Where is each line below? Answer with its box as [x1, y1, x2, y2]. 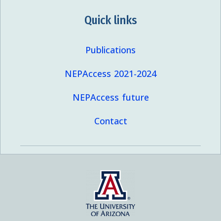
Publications [85, 43, 136, 56]
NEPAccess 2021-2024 [65, 67, 156, 79]
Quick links [84, 13, 137, 28]
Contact [94, 114, 127, 127]
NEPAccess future [72, 91, 149, 103]
